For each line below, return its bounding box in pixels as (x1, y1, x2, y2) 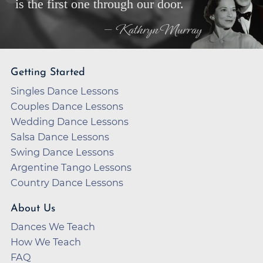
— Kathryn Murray (103, 20, 202, 40)
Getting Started (11, 67, 85, 79)
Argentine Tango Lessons (11, 161, 131, 173)
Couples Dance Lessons (11, 100, 123, 112)
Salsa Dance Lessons (11, 130, 109, 143)
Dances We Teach (11, 221, 95, 233)
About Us (11, 203, 55, 214)
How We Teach (11, 236, 81, 248)
